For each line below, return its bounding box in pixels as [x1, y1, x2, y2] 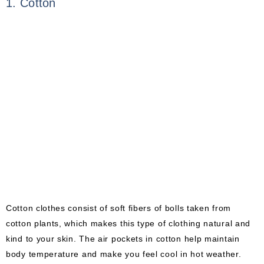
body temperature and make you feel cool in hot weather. [6, 249, 242, 259]
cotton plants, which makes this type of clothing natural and [6, 219, 251, 229]
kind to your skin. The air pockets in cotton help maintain [6, 234, 240, 244]
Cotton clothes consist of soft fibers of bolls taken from [6, 203, 231, 213]
